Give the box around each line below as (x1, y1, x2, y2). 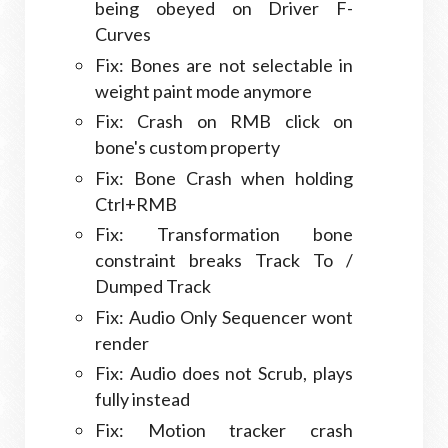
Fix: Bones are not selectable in (95, 53, 353, 76)
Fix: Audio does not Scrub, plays (95, 362, 353, 385)
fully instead (95, 388, 190, 411)
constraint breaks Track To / (95, 249, 353, 272)
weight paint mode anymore (95, 79, 312, 102)
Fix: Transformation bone (95, 223, 353, 246)
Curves (95, 23, 151, 46)
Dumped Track (95, 275, 211, 298)
